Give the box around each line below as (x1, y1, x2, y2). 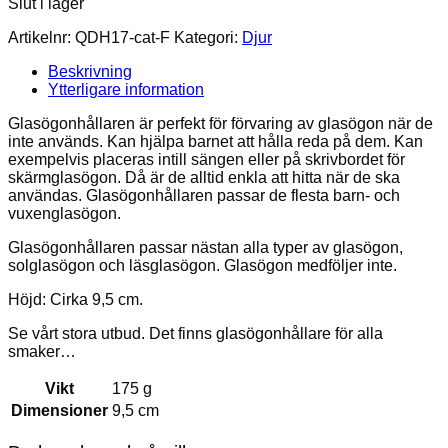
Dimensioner (11, 402, 108, 420)
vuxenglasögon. (8, 205, 121, 223)
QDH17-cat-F (75, 29, 170, 47)
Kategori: (174, 29, 242, 47)
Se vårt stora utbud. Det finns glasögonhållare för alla (8, 325, 383, 343)
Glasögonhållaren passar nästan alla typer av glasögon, (8, 239, 403, 257)
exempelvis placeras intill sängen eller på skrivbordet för (8, 151, 405, 169)
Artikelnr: (8, 29, 75, 47)
